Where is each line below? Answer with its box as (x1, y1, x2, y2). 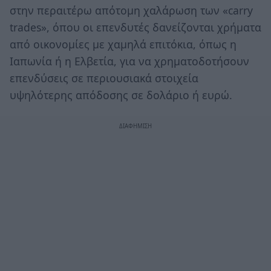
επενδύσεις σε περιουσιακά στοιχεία (10, 70, 198, 85)
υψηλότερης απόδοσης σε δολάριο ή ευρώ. (10, 87, 232, 102)
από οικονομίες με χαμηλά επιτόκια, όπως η (10, 36, 237, 51)
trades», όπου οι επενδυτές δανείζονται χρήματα (10, 19, 261, 34)
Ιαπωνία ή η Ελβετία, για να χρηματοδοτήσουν (10, 53, 249, 68)
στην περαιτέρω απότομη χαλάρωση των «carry (10, 2, 253, 18)
